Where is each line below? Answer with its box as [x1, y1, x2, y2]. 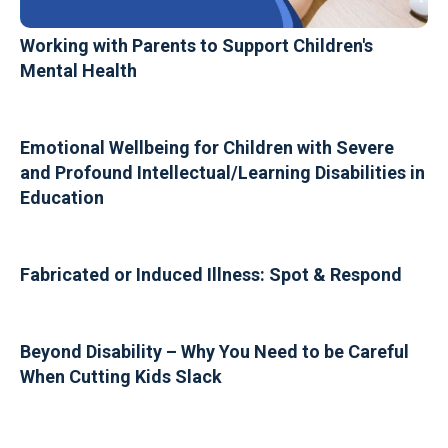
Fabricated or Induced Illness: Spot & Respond [20, 263, 402, 285]
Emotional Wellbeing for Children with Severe [20, 136, 394, 158]
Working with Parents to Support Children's [20, 34, 373, 56]
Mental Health [20, 59, 137, 81]
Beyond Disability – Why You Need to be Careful [20, 340, 409, 362]
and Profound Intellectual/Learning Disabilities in [20, 161, 425, 183]
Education [20, 186, 104, 208]
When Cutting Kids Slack [20, 365, 222, 387]
